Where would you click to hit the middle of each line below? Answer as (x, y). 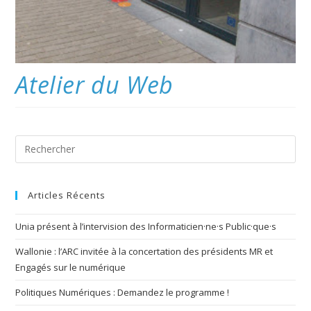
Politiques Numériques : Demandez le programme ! (123, 292)
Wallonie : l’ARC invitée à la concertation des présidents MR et (144, 251)
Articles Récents (67, 195)
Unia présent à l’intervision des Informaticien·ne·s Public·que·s (146, 226)
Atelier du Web (94, 84)
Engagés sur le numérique (71, 267)
